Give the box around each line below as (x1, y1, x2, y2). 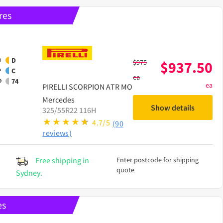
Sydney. (16, 167, 43, 178)
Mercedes (42, 94, 75, 105)
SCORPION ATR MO (69, 81, 133, 92)
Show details (151, 102, 195, 112)
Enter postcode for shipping (116, 155, 199, 164)
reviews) (42, 127, 72, 138)
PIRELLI (42, 81, 68, 92)
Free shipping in (35, 155, 90, 165)
